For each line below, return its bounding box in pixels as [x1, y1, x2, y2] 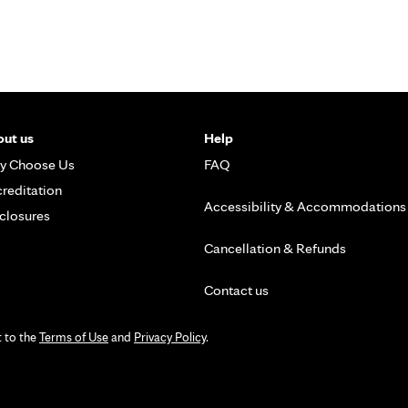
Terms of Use [39, 329, 108, 344]
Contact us [204, 280, 269, 299]
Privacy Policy [134, 329, 206, 344]
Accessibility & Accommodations [204, 197, 406, 215]
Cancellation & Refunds [204, 239, 346, 257]
